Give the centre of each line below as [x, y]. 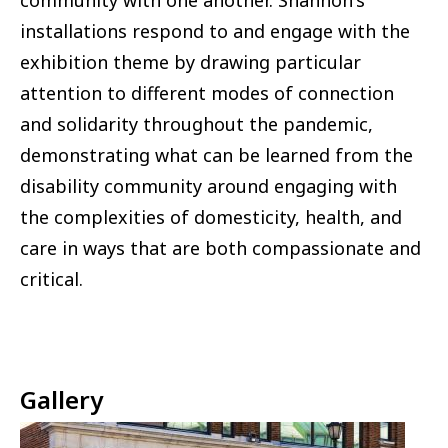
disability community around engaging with [208, 186]
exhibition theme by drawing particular [190, 62]
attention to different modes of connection [207, 93]
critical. [51, 279]
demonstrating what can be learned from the [216, 155]
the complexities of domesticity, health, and [211, 217]
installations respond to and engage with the [215, 31]
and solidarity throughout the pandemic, [196, 124]
